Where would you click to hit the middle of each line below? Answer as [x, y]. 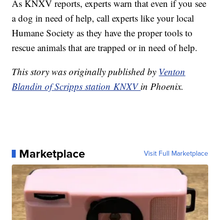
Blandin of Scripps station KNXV [76, 86]
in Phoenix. [162, 86]
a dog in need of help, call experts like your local [103, 18]
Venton [172, 71]
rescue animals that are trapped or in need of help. [105, 47]
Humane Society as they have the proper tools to [102, 32]
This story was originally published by [85, 71]
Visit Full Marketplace [176, 153]
